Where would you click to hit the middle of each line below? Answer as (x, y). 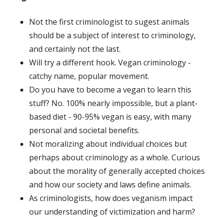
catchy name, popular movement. (89, 76)
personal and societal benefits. (84, 130)
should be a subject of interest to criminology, (112, 35)
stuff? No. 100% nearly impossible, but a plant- (113, 103)
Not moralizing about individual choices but (108, 144)
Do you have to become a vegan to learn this (110, 89)
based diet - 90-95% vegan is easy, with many (110, 116)
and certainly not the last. (75, 49)
